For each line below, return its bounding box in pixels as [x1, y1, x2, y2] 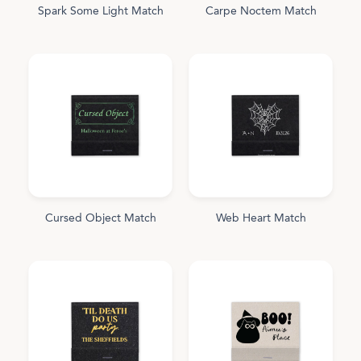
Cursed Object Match [44, 212, 156, 224]
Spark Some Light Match [37, 5, 164, 17]
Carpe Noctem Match [205, 5, 317, 17]
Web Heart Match [215, 212, 306, 224]
